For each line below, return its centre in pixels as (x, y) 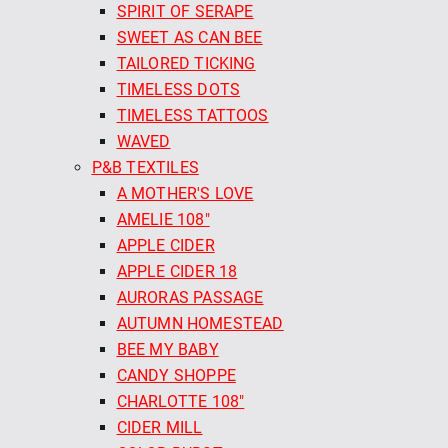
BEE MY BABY (167, 349)
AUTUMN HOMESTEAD (200, 323)
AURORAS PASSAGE (190, 297)
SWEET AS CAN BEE (189, 37)
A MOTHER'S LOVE (185, 193)
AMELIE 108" (163, 219)
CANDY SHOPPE (176, 375)
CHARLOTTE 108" (180, 401)
